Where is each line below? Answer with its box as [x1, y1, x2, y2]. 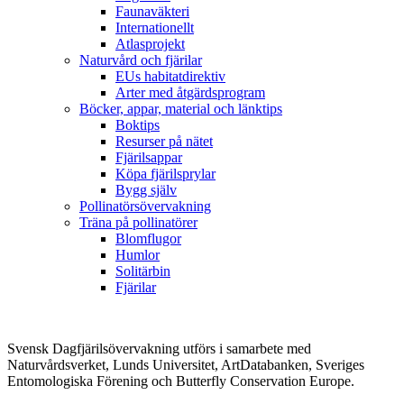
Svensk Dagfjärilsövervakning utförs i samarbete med [7, 340, 311, 356]
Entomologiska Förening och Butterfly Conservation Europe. [7, 372, 354, 389]
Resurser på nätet [115, 133, 213, 149]
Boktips [115, 116, 160, 133]
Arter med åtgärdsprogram [115, 84, 265, 100]
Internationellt [115, 19, 194, 35]
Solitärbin [115, 262, 170, 279]
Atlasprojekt [115, 35, 185, 51]
